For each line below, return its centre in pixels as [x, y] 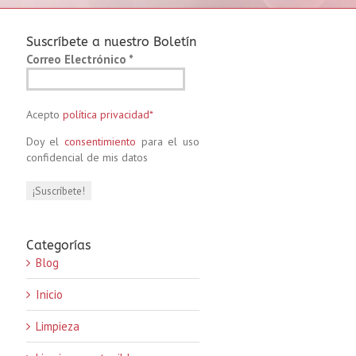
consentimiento [100, 141]
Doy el [45, 141]
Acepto [44, 114]
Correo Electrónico [77, 59]
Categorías [58, 245]
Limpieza [57, 326]
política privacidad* [108, 114]
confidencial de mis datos [87, 157]
